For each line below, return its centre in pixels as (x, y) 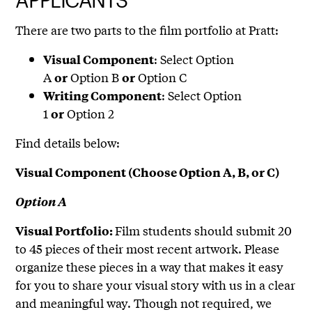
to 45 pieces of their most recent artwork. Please (148, 249)
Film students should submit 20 (204, 231)
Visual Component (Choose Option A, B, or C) (148, 172)
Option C (161, 77)
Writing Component (103, 96)
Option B (95, 77)
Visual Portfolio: (65, 231)
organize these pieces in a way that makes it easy (150, 267)
